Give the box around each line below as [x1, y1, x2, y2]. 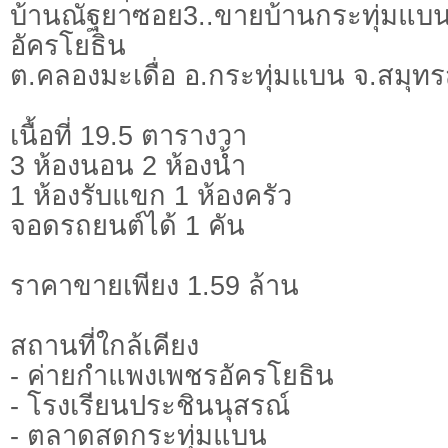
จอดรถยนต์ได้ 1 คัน [10, 210, 245, 242]
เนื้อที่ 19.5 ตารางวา [10, 120, 247, 152]
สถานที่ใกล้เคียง [10, 330, 199, 362]
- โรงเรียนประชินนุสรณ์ [10, 390, 290, 422]
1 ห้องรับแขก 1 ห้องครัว [10, 180, 292, 212]
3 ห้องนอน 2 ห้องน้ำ [10, 150, 246, 182]
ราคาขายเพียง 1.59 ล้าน [10, 270, 299, 302]
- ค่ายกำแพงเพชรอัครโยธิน [10, 360, 334, 392]
